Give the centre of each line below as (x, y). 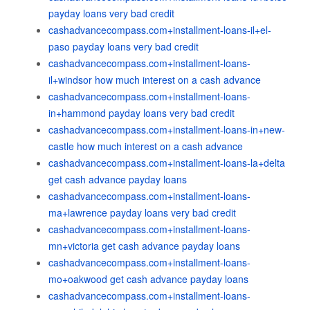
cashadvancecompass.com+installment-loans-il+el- (160, 30)
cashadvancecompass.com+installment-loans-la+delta (167, 163)
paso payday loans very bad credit (124, 46)
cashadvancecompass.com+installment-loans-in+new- (167, 129)
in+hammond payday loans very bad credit (142, 113)
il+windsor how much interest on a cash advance (155, 80)
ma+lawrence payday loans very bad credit (142, 212)
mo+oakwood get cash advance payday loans (148, 279)
